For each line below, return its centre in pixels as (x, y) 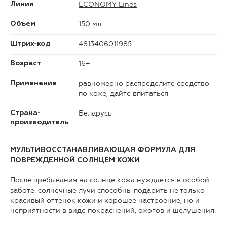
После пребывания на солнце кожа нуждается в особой (110, 180)
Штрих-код (30, 44)
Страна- (25, 113)
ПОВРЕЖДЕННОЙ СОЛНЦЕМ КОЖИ (75, 160)
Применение (33, 83)
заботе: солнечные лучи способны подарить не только (107, 191)
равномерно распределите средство (144, 84)
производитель (39, 122)
